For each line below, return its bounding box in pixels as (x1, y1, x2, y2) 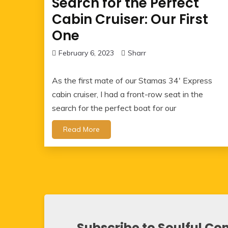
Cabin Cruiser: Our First (52, 10, 208, 29)
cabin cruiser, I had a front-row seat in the (52, 89, 203, 100)
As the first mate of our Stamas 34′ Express (52, 75, 212, 86)
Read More (63, 125, 100, 134)
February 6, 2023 (59, 48, 114, 58)
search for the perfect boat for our (52, 103, 176, 113)
